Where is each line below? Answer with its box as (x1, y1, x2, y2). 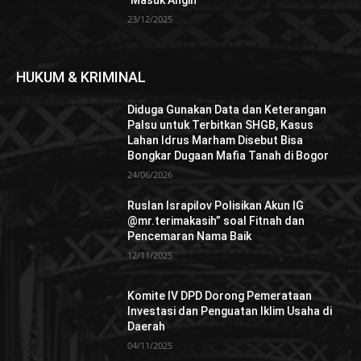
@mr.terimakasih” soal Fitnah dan (127, 214, 305, 228)
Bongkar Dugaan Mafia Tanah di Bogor (127, 149, 330, 163)
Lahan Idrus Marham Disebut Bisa (127, 134, 304, 147)
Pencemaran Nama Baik (127, 230, 252, 243)
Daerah (127, 319, 166, 333)
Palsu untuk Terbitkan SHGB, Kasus (127, 118, 314, 132)
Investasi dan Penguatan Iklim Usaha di (127, 304, 333, 317)
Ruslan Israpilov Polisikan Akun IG (127, 199, 305, 213)
